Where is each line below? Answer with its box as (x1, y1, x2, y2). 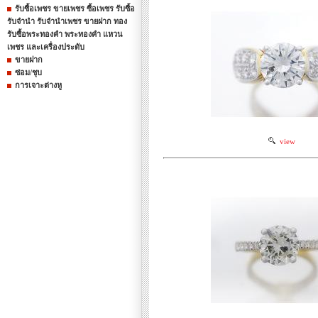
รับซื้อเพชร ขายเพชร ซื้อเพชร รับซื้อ (15, 4, 135, 13)
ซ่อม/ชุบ (15, 68, 42, 77)
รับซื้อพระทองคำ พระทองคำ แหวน (7, 30, 123, 38)
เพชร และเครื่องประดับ (7, 43, 84, 51)
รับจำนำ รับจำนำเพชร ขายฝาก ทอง (7, 17, 127, 26)
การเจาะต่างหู (15, 81, 62, 89)
